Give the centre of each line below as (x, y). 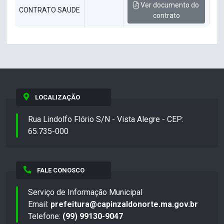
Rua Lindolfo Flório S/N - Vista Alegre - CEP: (106, 119)
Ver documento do (169, 5)
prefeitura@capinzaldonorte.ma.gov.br (124, 204)
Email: (39, 204)
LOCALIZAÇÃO (57, 97)
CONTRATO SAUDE (49, 10)
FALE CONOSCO (60, 170)
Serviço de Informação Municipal (85, 192)
